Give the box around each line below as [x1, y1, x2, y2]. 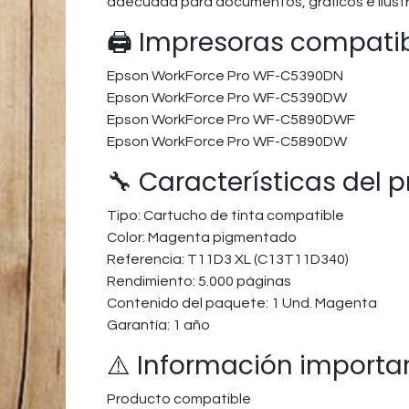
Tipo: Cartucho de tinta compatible [107, 208, 344, 223]
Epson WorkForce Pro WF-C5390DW [107, 90, 347, 105]
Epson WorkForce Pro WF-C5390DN [107, 68, 343, 83]
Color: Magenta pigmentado [107, 230, 297, 245]
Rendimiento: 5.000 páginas [107, 274, 291, 288]
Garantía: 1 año [107, 318, 210, 332]
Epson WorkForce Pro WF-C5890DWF [107, 112, 355, 127]
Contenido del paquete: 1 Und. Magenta [107, 296, 377, 310]
